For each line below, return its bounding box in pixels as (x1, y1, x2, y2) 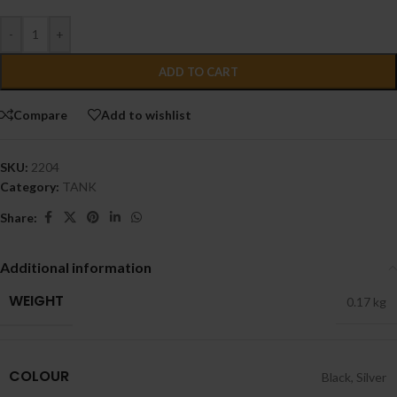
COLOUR (9, 366, 69, 387)
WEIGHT (9, 291, 64, 312)
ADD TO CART (159, 65, 238, 80)
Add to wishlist (101, 106, 191, 122)
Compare (13, 106, 67, 122)
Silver (356, 370, 386, 385)
